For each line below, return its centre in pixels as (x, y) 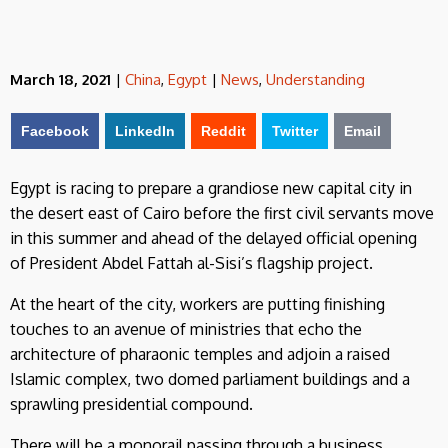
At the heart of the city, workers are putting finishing (197, 303)
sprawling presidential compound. (131, 403)
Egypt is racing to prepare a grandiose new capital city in (211, 187)
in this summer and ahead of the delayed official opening (213, 237)
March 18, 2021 (60, 79)
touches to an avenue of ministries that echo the (186, 328)
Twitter (295, 130)
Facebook (55, 130)
